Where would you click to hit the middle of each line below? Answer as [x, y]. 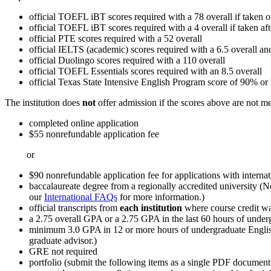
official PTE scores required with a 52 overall [116, 38]
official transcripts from [74, 207]
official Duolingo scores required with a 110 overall [127, 60]
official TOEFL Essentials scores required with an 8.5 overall [145, 71]
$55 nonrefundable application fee [94, 134]
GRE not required [63, 251]
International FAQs [81, 197]
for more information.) [161, 197]
